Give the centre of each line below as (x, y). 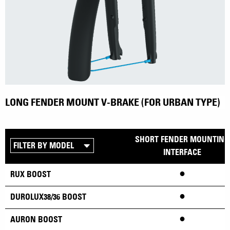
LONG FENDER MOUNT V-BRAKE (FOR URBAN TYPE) (113, 102)
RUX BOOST (31, 174)
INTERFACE (182, 152)
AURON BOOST (36, 219)
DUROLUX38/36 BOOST (48, 197)
